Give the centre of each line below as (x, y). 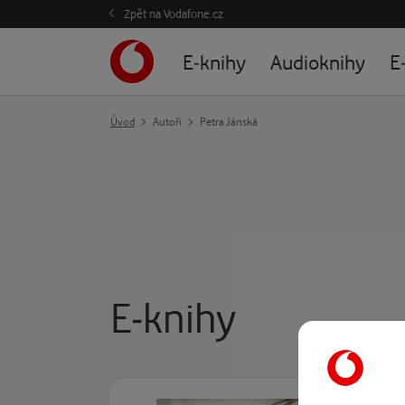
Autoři (167, 122)
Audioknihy (318, 61)
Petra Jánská (229, 122)
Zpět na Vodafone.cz (174, 14)
